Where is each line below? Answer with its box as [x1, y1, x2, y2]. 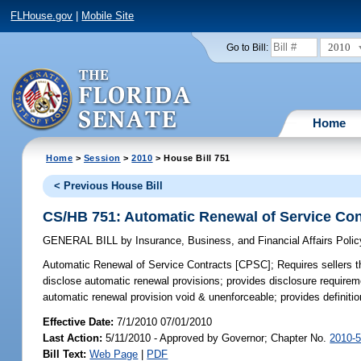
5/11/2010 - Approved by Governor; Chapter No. [102, 331, 330, 344]
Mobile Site [81, 10, 135, 23]
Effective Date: [43, 315, 118, 328]
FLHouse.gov [10, 10, 73, 23]
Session [83, 152, 121, 163]
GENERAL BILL [43, 234, 122, 247]
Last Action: [43, 331, 103, 344]
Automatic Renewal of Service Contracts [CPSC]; [43, 259, 275, 272]
